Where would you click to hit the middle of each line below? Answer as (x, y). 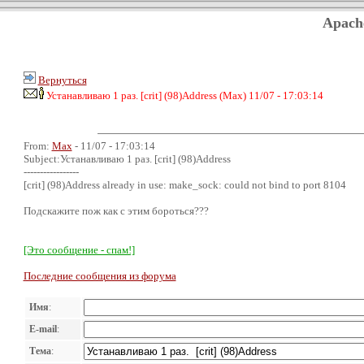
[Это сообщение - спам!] (79, 249)
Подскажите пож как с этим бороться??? (116, 210)
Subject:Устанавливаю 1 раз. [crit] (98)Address (127, 158)
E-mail (43, 329)
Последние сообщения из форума (100, 275)
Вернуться (62, 80)
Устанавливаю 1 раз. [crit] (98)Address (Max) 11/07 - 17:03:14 (184, 95)
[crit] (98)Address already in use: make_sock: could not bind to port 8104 (184, 184)
